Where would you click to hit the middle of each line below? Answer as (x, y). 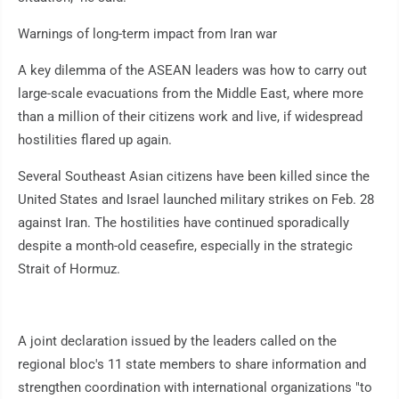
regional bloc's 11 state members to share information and (192, 365)
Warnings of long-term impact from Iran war (147, 34)
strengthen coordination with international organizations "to (195, 388)
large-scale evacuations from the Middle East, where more (191, 94)
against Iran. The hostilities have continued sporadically (183, 223)
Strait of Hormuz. (69, 269)
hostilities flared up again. (95, 140)
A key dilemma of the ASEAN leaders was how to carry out (192, 71)
